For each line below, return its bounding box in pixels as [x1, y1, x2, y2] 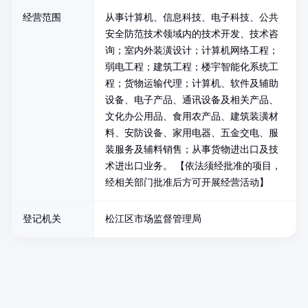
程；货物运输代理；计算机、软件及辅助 [105, 78, 278, 89]
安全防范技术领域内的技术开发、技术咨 [105, 29, 278, 39]
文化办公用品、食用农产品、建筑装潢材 [105, 111, 278, 122]
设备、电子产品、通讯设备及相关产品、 [105, 95, 278, 105]
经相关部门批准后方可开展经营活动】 [105, 177, 269, 188]
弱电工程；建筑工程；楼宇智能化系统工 [105, 62, 278, 72]
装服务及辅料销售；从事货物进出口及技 [105, 144, 278, 155]
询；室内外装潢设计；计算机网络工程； [105, 45, 278, 56]
